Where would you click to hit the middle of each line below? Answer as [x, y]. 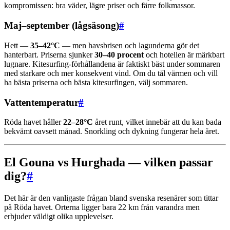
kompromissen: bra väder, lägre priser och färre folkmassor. [100, 6]
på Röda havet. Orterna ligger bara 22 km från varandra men [102, 207]
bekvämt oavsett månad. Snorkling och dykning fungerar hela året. [112, 131]
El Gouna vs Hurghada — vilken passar [109, 162]
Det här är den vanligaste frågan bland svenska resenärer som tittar [111, 198]
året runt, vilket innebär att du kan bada [157, 122]
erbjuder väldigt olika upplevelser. [59, 217]
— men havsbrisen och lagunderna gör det [130, 45]
